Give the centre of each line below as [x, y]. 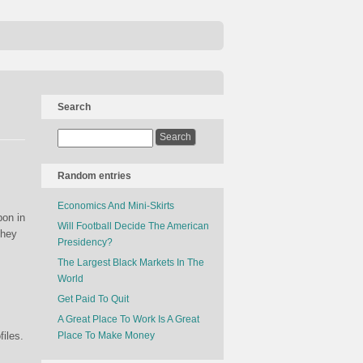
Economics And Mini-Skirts [116, 206]
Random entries [94, 176]
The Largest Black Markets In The [131, 263]
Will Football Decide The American [133, 226]
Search [74, 107]
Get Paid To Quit [93, 299]
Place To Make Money [106, 335]
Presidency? [85, 242]
